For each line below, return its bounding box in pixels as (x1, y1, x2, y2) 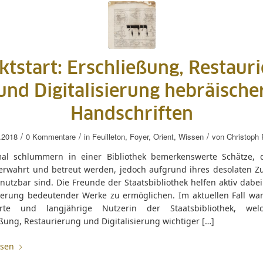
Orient (153, 131, 174, 142)
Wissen (178, 131, 204, 142)
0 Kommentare (26, 131, 76, 142)
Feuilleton (92, 131, 125, 142)
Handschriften (70, 106, 193, 123)
